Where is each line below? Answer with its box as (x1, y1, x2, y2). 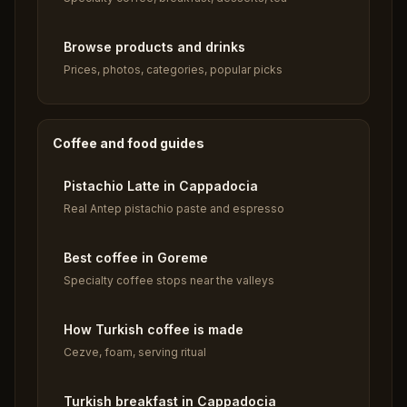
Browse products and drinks (64, 39, 245, 55)
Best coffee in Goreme (64, 250, 208, 265)
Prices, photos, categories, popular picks (64, 63, 283, 76)
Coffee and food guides (53, 135, 204, 151)
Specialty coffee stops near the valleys (64, 273, 274, 287)
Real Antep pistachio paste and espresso (64, 202, 284, 215)
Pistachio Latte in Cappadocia (64, 178, 258, 194)
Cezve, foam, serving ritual (64, 345, 206, 359)
